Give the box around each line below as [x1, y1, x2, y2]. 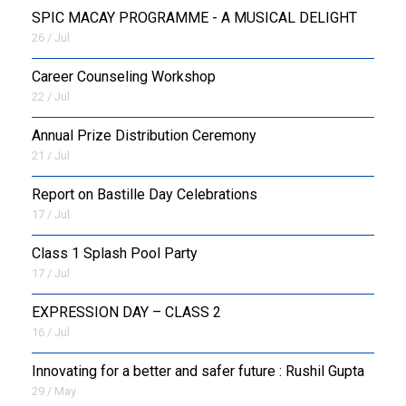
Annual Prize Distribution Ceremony [32, 126, 256, 144]
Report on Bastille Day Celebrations [32, 185, 257, 203]
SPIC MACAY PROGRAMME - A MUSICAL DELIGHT [32, 8, 357, 26]
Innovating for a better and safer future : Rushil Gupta [32, 362, 364, 380]
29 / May [32, 383, 76, 398]
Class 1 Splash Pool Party [32, 244, 198, 262]
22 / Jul [32, 89, 70, 103]
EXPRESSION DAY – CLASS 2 [32, 303, 221, 321]
